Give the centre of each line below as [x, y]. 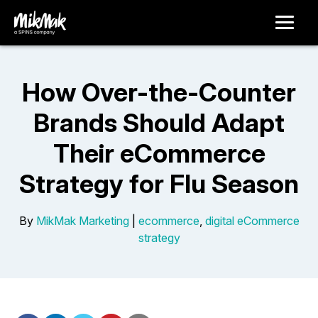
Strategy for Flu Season [159, 184]
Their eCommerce [159, 153]
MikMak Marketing [82, 221]
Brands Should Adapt [159, 123]
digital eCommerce [252, 221]
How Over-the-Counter [159, 92]
